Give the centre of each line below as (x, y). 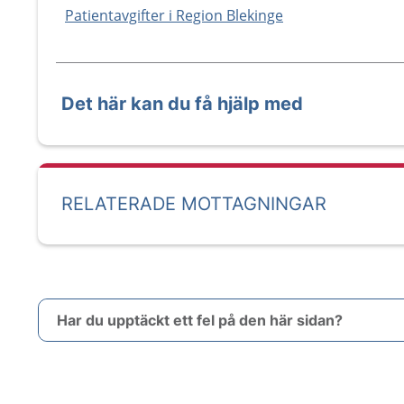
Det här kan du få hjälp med (182, 104)
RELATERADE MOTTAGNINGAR (194, 204)
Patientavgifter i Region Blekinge (174, 15)
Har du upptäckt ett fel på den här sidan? (200, 320)
